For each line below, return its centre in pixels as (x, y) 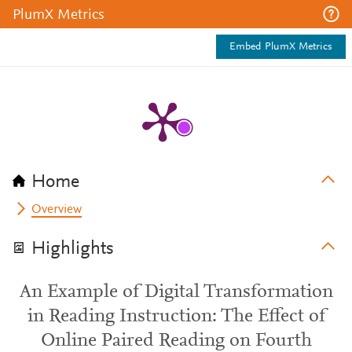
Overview (57, 210)
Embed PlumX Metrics (281, 47)
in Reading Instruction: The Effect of (176, 317)
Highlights (73, 249)
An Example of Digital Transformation (176, 292)
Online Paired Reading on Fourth (176, 341)
